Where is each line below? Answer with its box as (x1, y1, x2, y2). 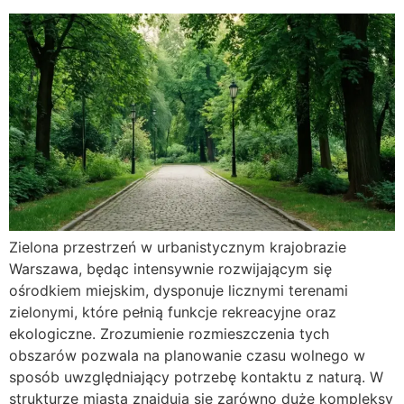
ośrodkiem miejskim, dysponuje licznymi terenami (9, 280, 348, 299)
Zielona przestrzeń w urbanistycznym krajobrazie (9, 237, 346, 256)
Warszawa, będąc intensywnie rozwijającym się (9, 259, 332, 278)
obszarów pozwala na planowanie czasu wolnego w (9, 345, 365, 364)
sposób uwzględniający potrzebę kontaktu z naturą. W (9, 367, 383, 386)
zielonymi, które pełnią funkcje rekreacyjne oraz (9, 302, 336, 321)
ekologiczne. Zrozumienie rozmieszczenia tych (9, 324, 329, 343)
